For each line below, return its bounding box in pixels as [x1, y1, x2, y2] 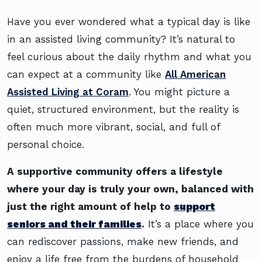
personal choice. [7, 139, 84, 151]
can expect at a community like [7, 68, 165, 81]
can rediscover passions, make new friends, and [7, 236, 239, 248]
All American [165, 68, 226, 81]
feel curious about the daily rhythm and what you [7, 51, 251, 63]
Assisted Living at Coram [7, 86, 129, 98]
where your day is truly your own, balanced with [7, 183, 254, 195]
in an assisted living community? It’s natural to [7, 33, 235, 46]
